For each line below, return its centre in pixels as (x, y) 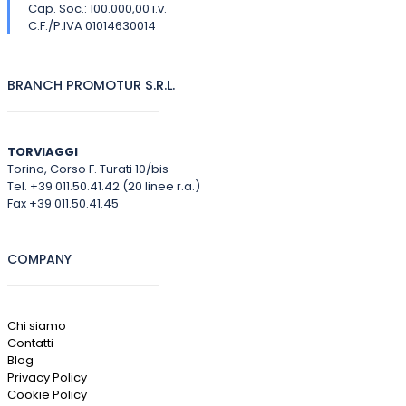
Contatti (30, 343)
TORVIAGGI (42, 152)
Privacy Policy (47, 377)
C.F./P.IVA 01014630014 (92, 26)
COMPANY (39, 259)
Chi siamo (36, 326)
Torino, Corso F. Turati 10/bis (87, 169)
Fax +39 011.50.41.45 (63, 203)
